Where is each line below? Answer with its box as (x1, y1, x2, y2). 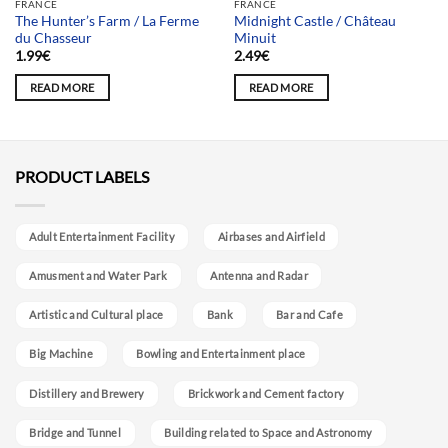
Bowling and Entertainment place (136, 347, 306, 361)
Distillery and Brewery (29, 386, 145, 400)
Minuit (233, 30, 276, 46)
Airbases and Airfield (217, 229, 325, 243)
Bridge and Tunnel (29, 425, 122, 439)
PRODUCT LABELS (15, 167, 149, 187)
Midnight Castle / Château (233, 13, 396, 29)
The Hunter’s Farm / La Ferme (14, 13, 199, 29)
